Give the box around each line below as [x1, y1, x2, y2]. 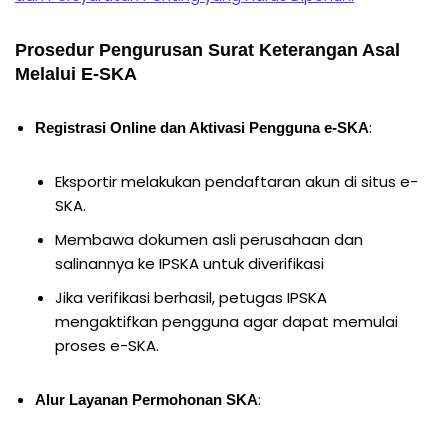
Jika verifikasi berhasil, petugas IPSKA [55, 286, 327, 308]
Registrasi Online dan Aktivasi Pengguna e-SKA [35, 118, 369, 136]
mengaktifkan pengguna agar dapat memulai [55, 310, 398, 332]
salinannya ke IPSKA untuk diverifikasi [55, 252, 324, 274]
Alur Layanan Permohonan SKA [35, 390, 258, 408]
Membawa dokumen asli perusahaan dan [55, 228, 363, 250]
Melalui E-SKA [15, 63, 137, 84]
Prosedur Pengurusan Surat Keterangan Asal [15, 39, 400, 60]
